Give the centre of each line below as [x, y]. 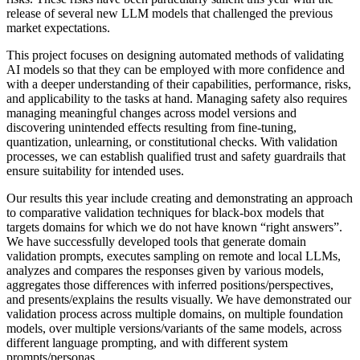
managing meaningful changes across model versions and [151, 113]
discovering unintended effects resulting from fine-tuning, [151, 128]
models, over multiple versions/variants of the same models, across [174, 329]
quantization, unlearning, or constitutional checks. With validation [172, 142]
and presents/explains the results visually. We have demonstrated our [179, 300]
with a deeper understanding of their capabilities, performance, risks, [179, 84]
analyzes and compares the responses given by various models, [165, 271]
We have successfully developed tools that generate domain [156, 242]
